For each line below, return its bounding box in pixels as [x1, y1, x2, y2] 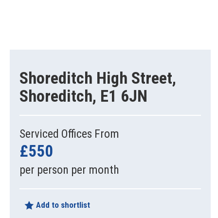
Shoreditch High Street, [19, 68, 176, 88]
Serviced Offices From [19, 127, 119, 141]
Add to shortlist [34, 200, 90, 210]
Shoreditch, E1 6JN [19, 86, 147, 106]
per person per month [19, 163, 119, 177]
